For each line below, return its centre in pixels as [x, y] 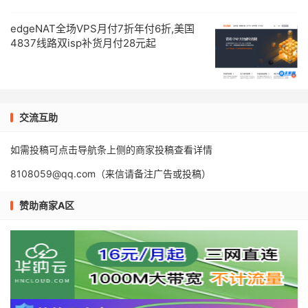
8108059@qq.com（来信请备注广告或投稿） [111, 174]
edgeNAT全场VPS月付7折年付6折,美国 [102, 29]
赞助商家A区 [47, 205]
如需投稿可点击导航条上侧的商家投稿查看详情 [111, 150]
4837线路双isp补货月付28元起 [83, 43]
